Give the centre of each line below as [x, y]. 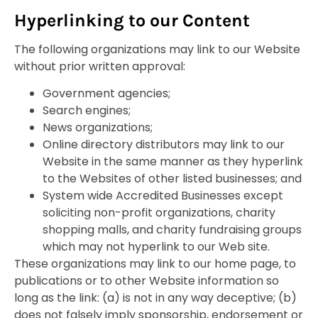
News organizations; [98, 128]
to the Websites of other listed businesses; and [172, 179]
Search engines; [87, 111]
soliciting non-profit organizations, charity [159, 213]
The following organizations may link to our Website [157, 49]
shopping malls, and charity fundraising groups [172, 230]
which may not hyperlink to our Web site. [156, 247]
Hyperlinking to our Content [132, 20]
